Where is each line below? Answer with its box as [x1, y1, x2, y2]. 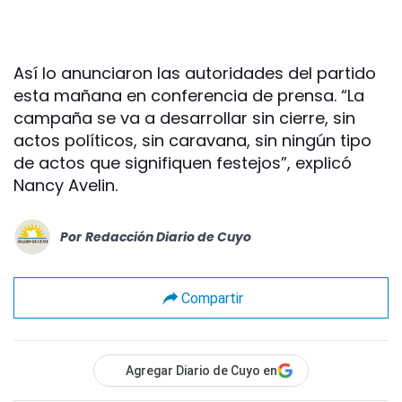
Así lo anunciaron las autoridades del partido [13, 62, 376, 84]
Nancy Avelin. [13, 174, 118, 197]
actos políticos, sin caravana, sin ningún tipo [13, 129, 371, 152]
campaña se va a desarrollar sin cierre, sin [13, 107, 355, 129]
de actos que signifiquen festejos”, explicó [13, 152, 352, 174]
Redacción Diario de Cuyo [85, 227, 251, 246]
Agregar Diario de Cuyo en [126, 363, 277, 378]
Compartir [180, 289, 243, 307]
